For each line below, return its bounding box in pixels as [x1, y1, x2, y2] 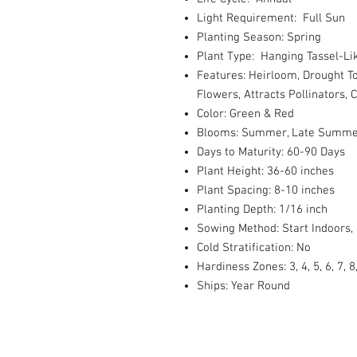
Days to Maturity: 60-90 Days [197, 145, 345, 159]
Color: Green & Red [197, 107, 294, 121]
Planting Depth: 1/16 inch [197, 202, 328, 217]
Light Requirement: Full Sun [197, 11, 345, 25]
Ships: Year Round [197, 279, 290, 293]
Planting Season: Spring [197, 30, 321, 45]
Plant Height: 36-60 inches [197, 164, 334, 178]
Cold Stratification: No [197, 241, 311, 255]
